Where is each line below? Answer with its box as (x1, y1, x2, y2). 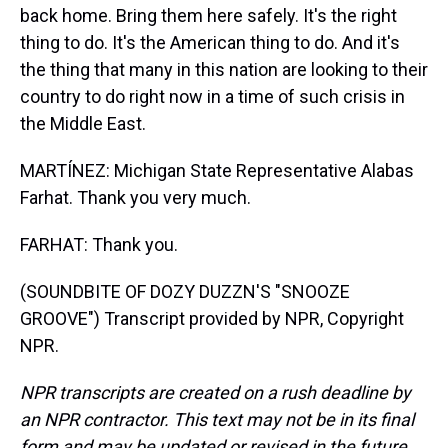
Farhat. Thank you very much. (20, 187, 251, 208)
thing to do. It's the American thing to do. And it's (20, 32, 400, 53)
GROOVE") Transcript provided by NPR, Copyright (20, 308, 404, 329)
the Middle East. (20, 113, 146, 134)
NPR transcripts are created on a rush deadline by (20, 382, 411, 403)
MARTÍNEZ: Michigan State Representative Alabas (20, 160, 414, 181)
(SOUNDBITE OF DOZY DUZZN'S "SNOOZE (20, 281, 350, 302)
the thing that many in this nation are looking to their (20, 59, 428, 80)
